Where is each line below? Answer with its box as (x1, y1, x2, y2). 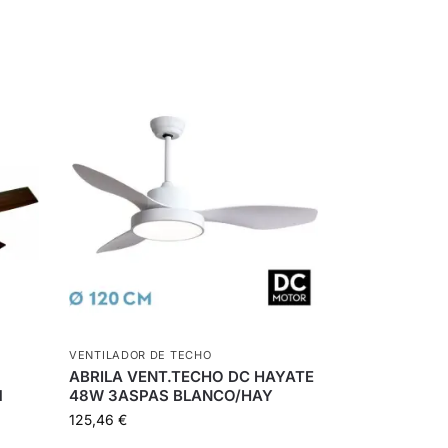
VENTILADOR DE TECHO (69, 348, 212, 363)
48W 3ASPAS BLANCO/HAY (69, 386, 274, 406)
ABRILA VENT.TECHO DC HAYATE (69, 367, 315, 387)
